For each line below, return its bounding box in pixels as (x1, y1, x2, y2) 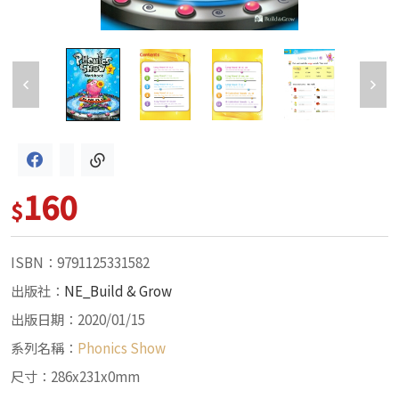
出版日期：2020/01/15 (11, 309, 145, 330)
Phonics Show (77, 338, 166, 358)
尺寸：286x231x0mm (11, 366, 140, 387)
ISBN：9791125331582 (11, 252, 150, 273)
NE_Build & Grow (64, 281, 172, 301)
